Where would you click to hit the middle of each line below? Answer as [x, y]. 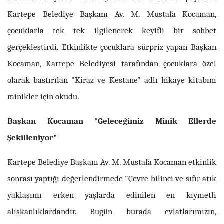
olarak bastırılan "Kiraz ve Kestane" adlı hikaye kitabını [112, 80]
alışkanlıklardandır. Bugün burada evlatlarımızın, [112, 211]
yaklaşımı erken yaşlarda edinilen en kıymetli [112, 195]
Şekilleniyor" [32, 137]
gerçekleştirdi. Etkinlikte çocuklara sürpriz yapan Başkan [112, 47]
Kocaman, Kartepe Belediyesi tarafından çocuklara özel [112, 63]
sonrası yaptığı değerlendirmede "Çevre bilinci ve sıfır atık [112, 178]
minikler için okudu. [43, 96]
